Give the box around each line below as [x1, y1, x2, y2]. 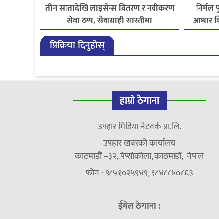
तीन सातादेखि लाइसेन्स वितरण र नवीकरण [45, 1, 174, 16]
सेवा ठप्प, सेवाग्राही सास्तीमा [67, 14, 153, 28]
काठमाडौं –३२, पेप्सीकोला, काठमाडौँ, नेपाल [75, 149, 204, 164]
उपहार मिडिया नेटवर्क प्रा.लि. [97, 119, 181, 134]
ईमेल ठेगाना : [118, 199, 161, 214]
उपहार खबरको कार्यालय [103, 136, 176, 151]
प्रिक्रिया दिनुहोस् [50, 37, 105, 54]
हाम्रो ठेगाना [119, 92, 159, 109]
